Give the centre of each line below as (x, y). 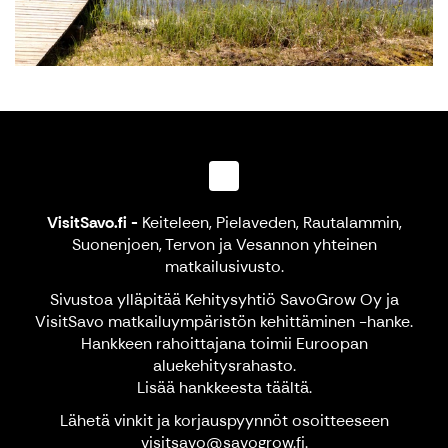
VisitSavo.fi (86, 223)
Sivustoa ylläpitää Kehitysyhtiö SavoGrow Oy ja (224, 300)
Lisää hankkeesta (201, 388)
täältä (287, 388)
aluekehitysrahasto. (224, 366)
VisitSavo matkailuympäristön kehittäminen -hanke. (224, 322)
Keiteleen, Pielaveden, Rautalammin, (269, 223)
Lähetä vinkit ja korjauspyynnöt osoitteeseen (224, 421)
